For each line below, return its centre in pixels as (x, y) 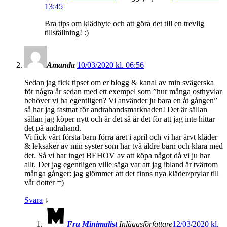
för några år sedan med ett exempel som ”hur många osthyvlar (123, 92)
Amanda (61, 65)
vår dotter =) (44, 183)
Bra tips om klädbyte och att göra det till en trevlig (124, 24)
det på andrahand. (53, 128)
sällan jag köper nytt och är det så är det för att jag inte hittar (120, 119)
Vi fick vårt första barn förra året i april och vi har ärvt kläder (121, 137)
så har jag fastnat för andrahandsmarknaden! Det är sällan (116, 110)
